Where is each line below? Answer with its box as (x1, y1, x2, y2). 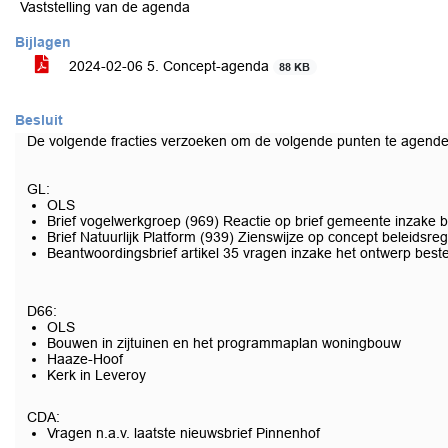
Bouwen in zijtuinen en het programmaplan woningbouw (47, 335, 401, 351)
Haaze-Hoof (47, 351, 123, 367)
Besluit (15, 112, 63, 128)
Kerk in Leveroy (47, 367, 146, 383)
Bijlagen (15, 34, 71, 50)
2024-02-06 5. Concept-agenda (65, 58, 273, 74)
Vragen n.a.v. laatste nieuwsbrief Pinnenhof (47, 425, 320, 441)
